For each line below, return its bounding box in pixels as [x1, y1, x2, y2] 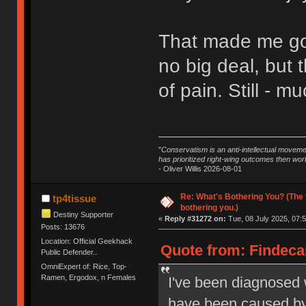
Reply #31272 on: [164, 214, 226, 223]
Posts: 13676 [41, 222, 85, 231]
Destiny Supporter [53, 210, 114, 219]
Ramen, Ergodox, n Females [41, 273, 137, 282]
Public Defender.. [41, 248, 98, 257]
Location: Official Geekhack [41, 237, 133, 246]
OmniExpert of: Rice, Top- [41, 262, 128, 271]
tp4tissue [52, 192, 96, 204]
